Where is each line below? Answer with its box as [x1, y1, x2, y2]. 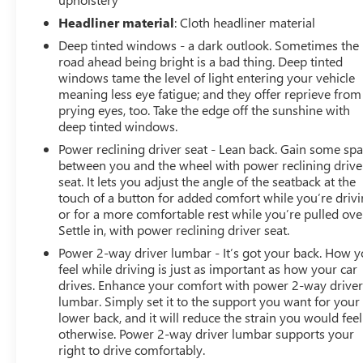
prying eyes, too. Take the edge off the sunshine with [58, 100, 351, 118]
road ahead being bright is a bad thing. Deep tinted [58, 52, 344, 70]
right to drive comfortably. [58, 340, 206, 358]
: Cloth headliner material [174, 13, 316, 31]
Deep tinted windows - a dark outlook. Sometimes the [58, 36, 360, 53]
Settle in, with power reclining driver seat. [58, 220, 290, 238]
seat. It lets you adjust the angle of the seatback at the [58, 172, 357, 190]
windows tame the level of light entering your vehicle [58, 68, 356, 86]
